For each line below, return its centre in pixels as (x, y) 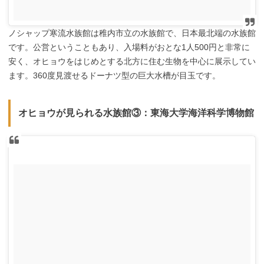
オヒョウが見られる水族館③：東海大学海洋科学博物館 (136, 113)
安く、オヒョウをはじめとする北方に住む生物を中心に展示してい (132, 61)
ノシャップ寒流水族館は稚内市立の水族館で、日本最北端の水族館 (132, 33)
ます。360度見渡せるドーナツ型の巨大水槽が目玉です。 (114, 75)
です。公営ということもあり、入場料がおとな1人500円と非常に (129, 47)
